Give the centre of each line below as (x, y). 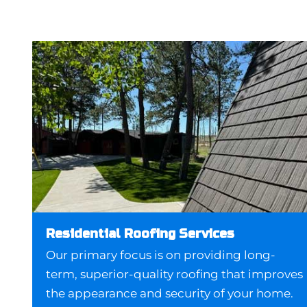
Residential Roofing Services (140, 234)
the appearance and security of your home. (170, 294)
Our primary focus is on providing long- (161, 255)
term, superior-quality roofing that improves (174, 274)
